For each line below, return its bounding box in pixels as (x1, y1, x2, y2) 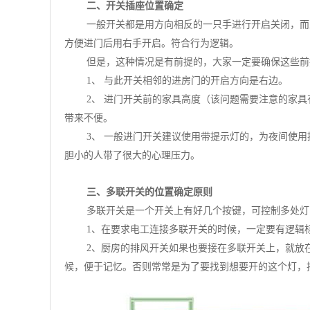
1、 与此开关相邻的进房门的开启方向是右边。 (86, 75, 288, 86)
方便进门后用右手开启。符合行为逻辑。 (64, 38, 239, 48)
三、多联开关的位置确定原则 (86, 187, 212, 197)
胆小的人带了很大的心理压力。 (64, 150, 200, 161)
